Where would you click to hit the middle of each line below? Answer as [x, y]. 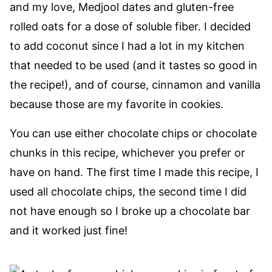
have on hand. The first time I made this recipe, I [134, 172]
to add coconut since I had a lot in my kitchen [127, 46]
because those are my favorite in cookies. [117, 104]
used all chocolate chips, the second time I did [128, 192]
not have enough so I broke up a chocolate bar [130, 211]
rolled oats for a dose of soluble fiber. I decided [130, 26]
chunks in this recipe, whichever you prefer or [127, 153]
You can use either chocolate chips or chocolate [133, 133]
